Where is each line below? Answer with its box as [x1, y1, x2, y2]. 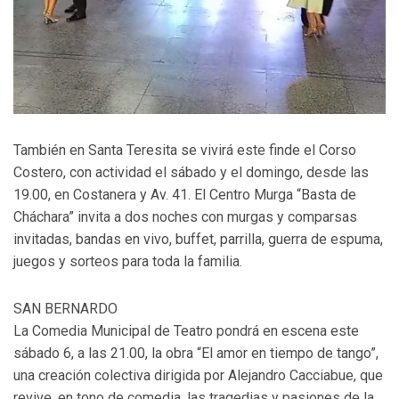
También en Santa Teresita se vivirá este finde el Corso [13, 142, 356, 159]
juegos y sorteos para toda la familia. [13, 253, 242, 271]
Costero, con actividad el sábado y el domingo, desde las [13, 164, 369, 182]
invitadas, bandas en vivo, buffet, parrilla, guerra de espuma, [13, 231, 383, 248]
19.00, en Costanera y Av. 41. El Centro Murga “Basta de [13, 186, 356, 204]
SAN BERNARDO [13, 300, 118, 318]
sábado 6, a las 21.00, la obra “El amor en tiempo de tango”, [13, 345, 379, 362]
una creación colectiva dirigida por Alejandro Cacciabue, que [13, 367, 383, 385]
